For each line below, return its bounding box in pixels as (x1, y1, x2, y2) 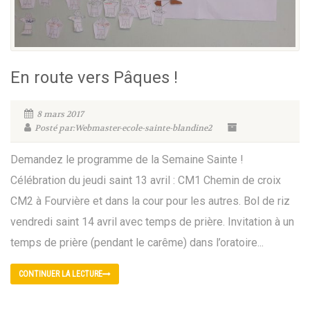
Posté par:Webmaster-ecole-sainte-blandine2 (35, 122, 212, 134)
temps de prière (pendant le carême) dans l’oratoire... (10, 235, 264, 249)
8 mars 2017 (37, 108, 84, 120)
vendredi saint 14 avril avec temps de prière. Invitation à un (10, 215, 294, 228)
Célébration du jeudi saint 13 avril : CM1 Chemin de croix (10, 173, 281, 187)
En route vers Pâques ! (10, 67, 178, 87)
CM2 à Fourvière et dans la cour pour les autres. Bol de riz (10, 194, 290, 208)
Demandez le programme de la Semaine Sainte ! (10, 152, 244, 166)
